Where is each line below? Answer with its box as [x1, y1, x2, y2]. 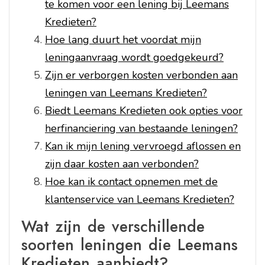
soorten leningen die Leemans [21, 233, 238, 256]
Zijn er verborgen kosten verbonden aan [45, 67, 238, 82]
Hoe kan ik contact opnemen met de [45, 174, 218, 189]
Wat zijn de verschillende [21, 215, 205, 238]
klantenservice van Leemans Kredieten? [45, 192, 234, 206]
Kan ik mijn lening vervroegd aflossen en [45, 138, 241, 153]
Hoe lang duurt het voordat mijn [45, 32, 201, 47]
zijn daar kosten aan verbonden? [45, 156, 199, 171]
